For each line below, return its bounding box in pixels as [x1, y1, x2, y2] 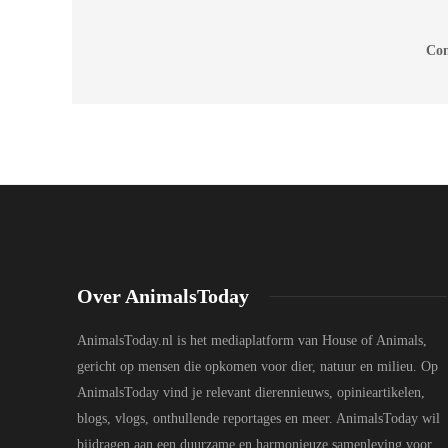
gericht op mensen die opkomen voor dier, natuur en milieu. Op [77, 358, 438, 374]
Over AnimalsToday [77, 284, 249, 307]
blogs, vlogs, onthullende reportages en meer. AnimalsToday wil [77, 410, 440, 426]
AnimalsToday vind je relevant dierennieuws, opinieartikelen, [77, 384, 425, 400]
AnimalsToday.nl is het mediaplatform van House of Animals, [77, 332, 427, 348]
